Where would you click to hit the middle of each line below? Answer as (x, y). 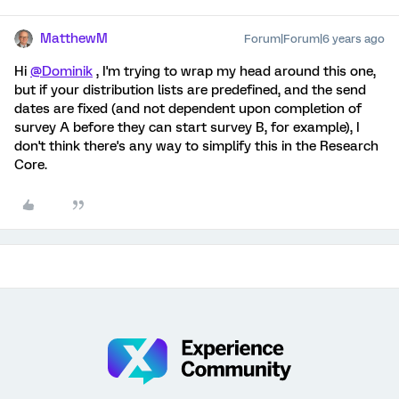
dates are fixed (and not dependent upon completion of (188, 109)
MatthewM (74, 38)
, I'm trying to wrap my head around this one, (234, 71)
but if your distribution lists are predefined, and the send (190, 90)
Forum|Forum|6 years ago (314, 39)
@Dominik (61, 71)
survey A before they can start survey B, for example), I (187, 127)
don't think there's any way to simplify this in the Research (196, 146)
